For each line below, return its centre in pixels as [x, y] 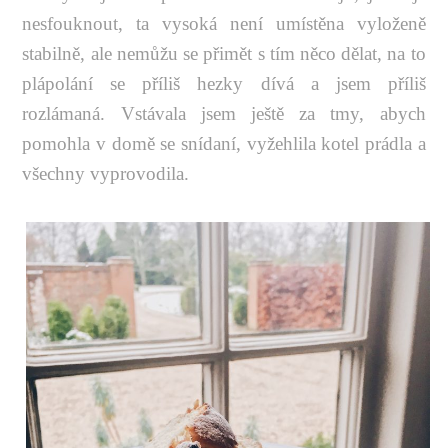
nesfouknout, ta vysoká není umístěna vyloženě [224, 24]
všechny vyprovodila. [106, 174]
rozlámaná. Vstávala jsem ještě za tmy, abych [224, 114]
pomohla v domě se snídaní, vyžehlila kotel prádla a [224, 144]
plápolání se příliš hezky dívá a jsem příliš [224, 84]
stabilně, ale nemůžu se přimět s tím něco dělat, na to [224, 54]
